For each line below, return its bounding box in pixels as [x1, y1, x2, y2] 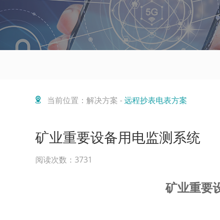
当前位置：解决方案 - [47, 95, 124, 106]
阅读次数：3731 [35, 154, 92, 165]
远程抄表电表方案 [124, 95, 187, 106]
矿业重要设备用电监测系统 [35, 128, 200, 146]
